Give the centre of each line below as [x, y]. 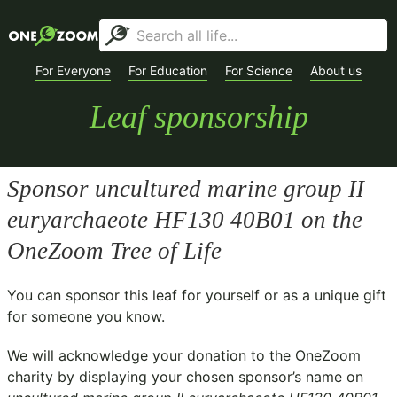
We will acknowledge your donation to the [151, 355]
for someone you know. [86, 316]
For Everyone [73, 70]
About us [336, 70]
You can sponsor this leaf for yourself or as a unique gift [197, 295]
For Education [168, 70]
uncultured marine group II [230, 189]
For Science [259, 70]
